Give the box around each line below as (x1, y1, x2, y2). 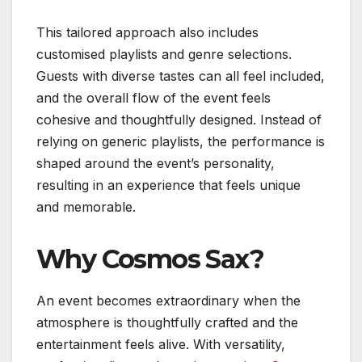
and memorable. (36, 199, 136, 216)
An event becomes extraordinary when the (36, 293, 301, 309)
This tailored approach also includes (36, 24, 259, 41)
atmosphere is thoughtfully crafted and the (36, 314, 298, 331)
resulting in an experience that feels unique (36, 177, 301, 194)
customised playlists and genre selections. (36, 46, 292, 63)
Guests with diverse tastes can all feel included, (36, 68, 325, 85)
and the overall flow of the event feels (36, 90, 271, 107)
